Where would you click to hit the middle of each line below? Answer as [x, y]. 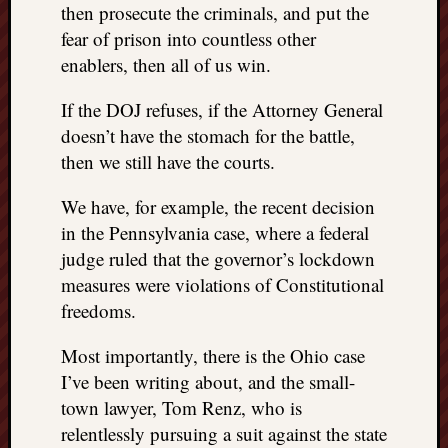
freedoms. [98, 310]
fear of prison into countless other [188, 38]
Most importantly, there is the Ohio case [213, 355]
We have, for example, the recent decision [218, 206]
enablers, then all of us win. [166, 64]
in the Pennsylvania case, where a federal [215, 232]
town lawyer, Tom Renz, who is [181, 407]
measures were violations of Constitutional [222, 284]
